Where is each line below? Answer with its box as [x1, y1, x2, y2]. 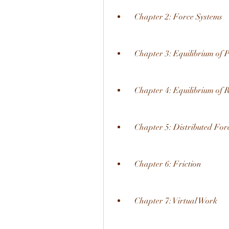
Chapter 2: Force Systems [134, 12, 222, 22]
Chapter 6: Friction [134, 159, 201, 169]
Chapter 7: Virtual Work [134, 196, 217, 206]
